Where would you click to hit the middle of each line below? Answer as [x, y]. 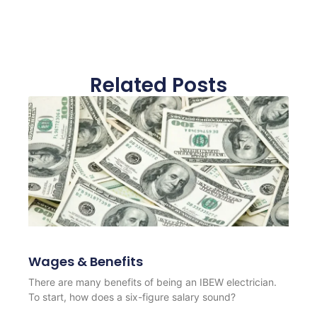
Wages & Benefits [86, 261]
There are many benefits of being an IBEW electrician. [153, 282]
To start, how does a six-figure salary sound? [132, 296]
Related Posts [158, 86]
